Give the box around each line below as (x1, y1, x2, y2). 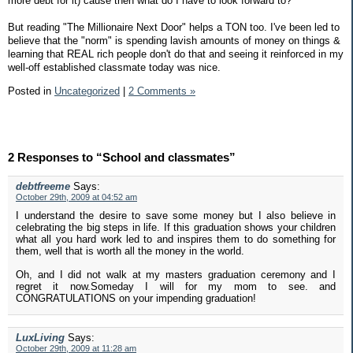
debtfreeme (16, 180, 70, 193)
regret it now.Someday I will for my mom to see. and (16, 281, 336, 293)
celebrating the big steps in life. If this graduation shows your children (16, 221, 336, 234)
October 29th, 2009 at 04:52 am (16, 192, 137, 203)
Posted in (8, 84, 54, 97)
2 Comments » (128, 84, 195, 97)
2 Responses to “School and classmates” (8, 150, 236, 165)
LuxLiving (16, 332, 65, 344)
